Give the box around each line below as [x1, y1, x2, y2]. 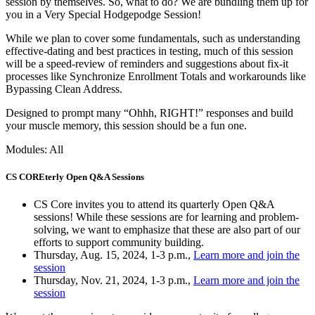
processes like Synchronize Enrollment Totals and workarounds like [6, 70, 306, 82]
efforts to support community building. [34, 236, 207, 248]
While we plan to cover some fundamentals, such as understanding [6, 32, 300, 44]
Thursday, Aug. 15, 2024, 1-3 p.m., [34, 248, 193, 261]
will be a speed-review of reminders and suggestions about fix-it [6, 57, 288, 70]
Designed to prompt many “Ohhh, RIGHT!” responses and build [6, 106, 293, 119]
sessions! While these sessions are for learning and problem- [34, 210, 299, 223]
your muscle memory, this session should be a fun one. [6, 119, 247, 131]
